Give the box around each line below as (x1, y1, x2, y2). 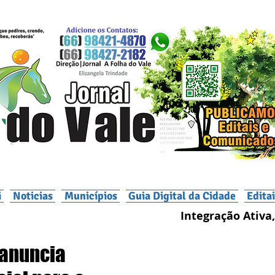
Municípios (64, 189, 117, 203)
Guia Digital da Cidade (128, 189, 236, 203)
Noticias (12, 189, 53, 203)
